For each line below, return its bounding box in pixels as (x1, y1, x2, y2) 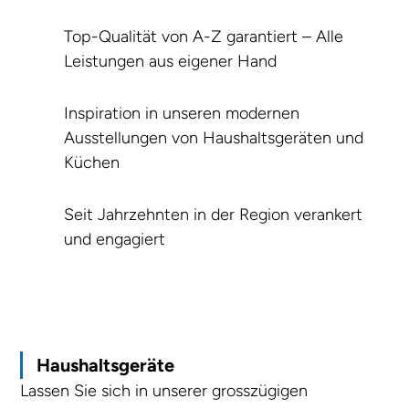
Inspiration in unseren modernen (63, 103, 299, 124)
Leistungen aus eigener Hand (63, 51, 277, 72)
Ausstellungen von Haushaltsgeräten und (63, 128, 363, 149)
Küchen (63, 152, 120, 173)
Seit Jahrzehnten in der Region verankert (63, 204, 362, 225)
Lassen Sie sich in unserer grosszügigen (20, 381, 309, 402)
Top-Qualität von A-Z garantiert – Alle (63, 26, 343, 47)
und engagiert (63, 229, 165, 250)
